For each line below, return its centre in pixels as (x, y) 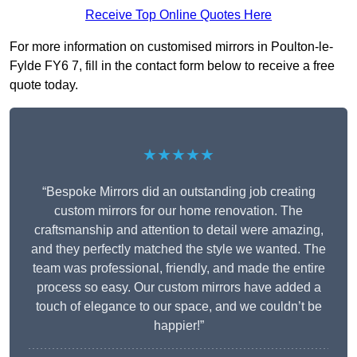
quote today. (44, 85)
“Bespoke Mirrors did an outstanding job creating (178, 192)
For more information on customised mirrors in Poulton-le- (171, 47)
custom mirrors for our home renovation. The (178, 211)
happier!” (178, 326)
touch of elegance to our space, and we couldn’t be (178, 307)
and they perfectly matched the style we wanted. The (178, 249)
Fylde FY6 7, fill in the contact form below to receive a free (172, 66)
